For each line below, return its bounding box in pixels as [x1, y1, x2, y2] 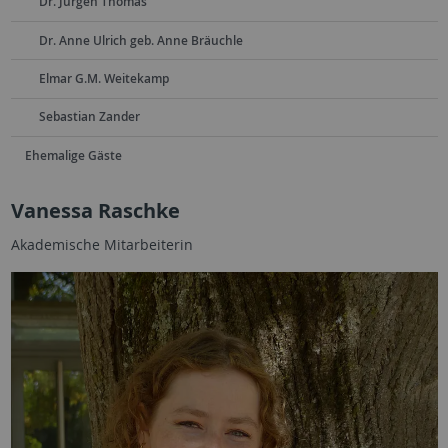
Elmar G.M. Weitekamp [38, 70, 169, 88]
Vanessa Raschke [10, 196, 180, 224]
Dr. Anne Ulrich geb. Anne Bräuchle [38, 31, 243, 49]
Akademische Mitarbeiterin [10, 234, 193, 254]
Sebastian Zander [38, 108, 140, 126]
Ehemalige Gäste [24, 146, 122, 164]
